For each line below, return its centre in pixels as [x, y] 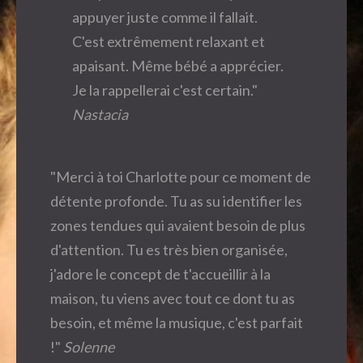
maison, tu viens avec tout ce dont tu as [173, 298]
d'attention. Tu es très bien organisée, [169, 249]
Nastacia [100, 114]
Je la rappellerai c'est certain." [165, 90]
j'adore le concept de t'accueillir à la [160, 273]
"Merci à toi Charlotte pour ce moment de [181, 176]
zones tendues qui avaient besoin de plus [178, 225]
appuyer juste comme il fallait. [165, 17]
